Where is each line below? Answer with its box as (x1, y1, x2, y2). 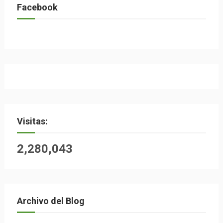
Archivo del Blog (16, 196, 85, 206)
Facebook (16, 2, 58, 12)
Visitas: (16, 116, 48, 126)
